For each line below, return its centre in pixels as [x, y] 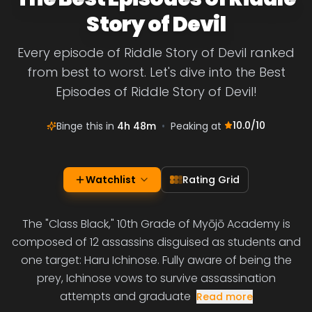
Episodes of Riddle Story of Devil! [156, 92]
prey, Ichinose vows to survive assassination [156, 278]
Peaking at [197, 126]
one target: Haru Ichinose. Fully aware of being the [156, 260]
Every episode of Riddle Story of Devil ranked [156, 53]
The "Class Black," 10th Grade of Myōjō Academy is [156, 224]
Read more [224, 297]
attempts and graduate [125, 296]
